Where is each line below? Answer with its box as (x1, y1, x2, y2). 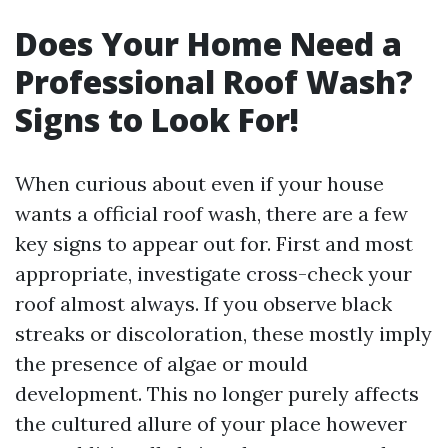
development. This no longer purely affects (15, 381, 419, 406)
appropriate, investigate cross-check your (15, 261, 412, 286)
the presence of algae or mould (15, 351, 308, 376)
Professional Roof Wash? (15, 60, 413, 103)
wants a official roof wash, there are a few (15, 201, 408, 226)
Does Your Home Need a (15, 22, 402, 65)
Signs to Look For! (15, 98, 299, 141)
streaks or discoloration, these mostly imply (15, 321, 432, 346)
